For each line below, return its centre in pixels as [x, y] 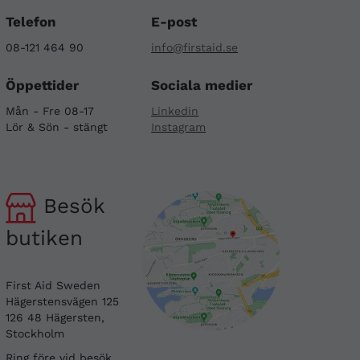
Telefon [31, 22]
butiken [44, 237]
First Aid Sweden [53, 285]
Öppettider [42, 86]
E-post [174, 22]
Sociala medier [202, 86]
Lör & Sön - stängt [57, 127]
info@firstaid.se [195, 48]
